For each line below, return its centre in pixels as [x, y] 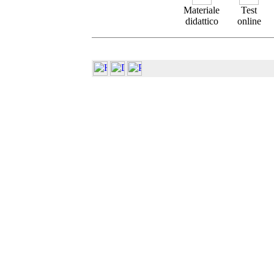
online [249, 21]
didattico [202, 21]
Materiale [202, 10]
